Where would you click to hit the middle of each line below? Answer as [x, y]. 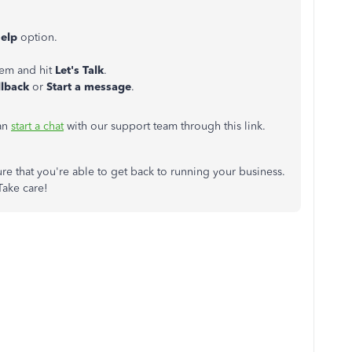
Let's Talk [79, 70]
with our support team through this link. [166, 126]
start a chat [37, 126]
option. [40, 37]
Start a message [89, 87]
